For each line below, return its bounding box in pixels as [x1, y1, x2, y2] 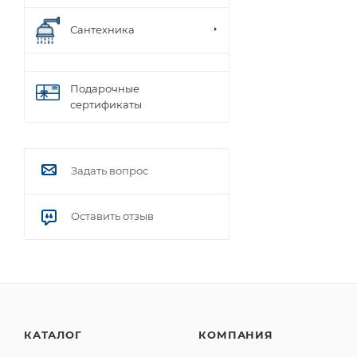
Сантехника [70, 23, 135, 37]
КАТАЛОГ [24, 328, 82, 342]
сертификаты [70, 97, 142, 111]
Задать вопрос [71, 163, 148, 177]
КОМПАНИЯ [198, 328, 273, 342]
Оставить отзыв [71, 209, 154, 222]
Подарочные [70, 81, 139, 95]
